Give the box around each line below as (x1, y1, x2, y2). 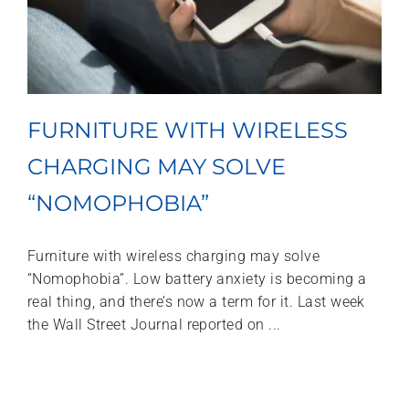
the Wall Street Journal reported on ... (27, 316, 281, 334)
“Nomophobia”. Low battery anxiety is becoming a (27, 270, 367, 288)
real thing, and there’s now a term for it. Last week (27, 293, 365, 311)
